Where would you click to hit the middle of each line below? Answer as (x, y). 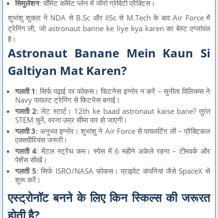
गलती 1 (26, 91)
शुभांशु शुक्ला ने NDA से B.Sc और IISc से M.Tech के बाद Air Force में (109, 17)
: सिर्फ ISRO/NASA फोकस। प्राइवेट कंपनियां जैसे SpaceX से (123, 171)
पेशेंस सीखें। (31, 159)
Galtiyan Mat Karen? (67, 70)
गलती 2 (26, 111)
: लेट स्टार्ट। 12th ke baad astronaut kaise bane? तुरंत (123, 111)
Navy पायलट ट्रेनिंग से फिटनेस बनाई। (68, 100)
